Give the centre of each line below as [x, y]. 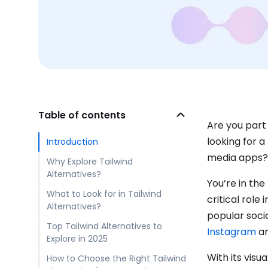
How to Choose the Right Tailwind [116, 258]
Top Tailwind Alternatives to [104, 226]
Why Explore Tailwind [89, 162]
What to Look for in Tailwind [104, 194]
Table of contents [82, 115]
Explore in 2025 [77, 239]
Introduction [72, 142]
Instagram [232, 232]
